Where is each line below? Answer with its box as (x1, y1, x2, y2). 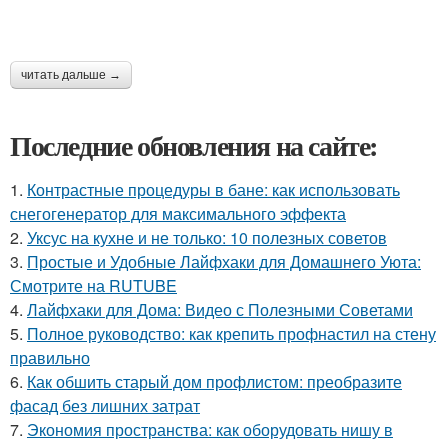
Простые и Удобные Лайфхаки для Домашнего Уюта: (27, 250, 421, 273)
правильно (10, 346, 90, 369)
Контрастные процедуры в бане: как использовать (27, 178, 400, 201)
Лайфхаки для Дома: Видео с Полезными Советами (27, 298, 413, 321)
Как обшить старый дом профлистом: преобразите (27, 370, 402, 393)
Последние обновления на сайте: (10, 125, 378, 166)
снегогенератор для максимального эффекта (10, 202, 346, 225)
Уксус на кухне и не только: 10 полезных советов (27, 226, 387, 249)
